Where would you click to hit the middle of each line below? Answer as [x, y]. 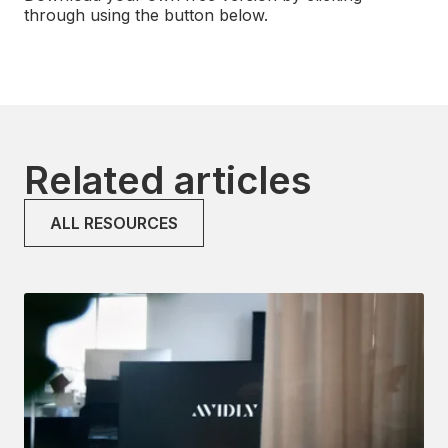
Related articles [168, 179]
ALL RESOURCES [114, 222]
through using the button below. [146, 14]
